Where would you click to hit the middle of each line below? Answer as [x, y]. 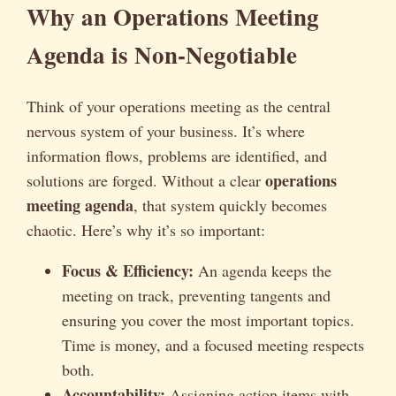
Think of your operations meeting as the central [179, 106]
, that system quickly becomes [230, 205]
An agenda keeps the [263, 270]
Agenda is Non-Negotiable [162, 55]
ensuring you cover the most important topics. [208, 320]
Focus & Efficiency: [128, 270]
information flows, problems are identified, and [177, 155]
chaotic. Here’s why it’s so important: [146, 229]
